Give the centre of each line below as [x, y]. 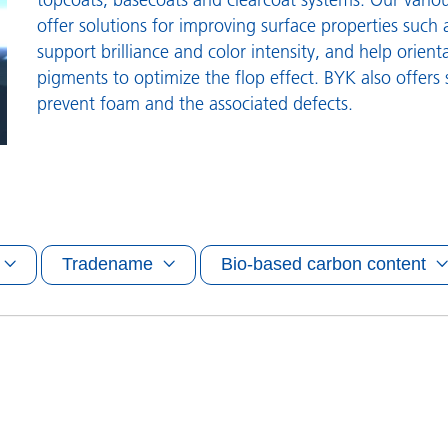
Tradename [107, 264]
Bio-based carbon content [323, 264]
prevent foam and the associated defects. [195, 103]
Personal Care [270, 14]
